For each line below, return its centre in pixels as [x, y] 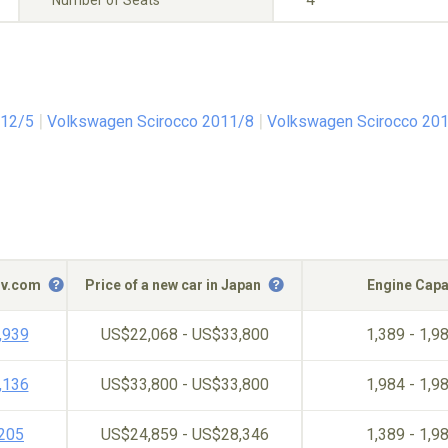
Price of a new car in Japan [174, 285]
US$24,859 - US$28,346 [184, 434]
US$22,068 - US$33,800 [184, 334]
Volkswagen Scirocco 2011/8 [150, 121]
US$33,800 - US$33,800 [184, 384]
